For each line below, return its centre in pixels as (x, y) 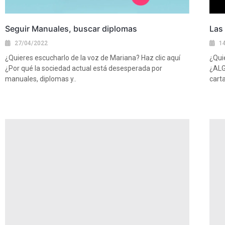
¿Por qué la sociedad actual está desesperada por (84, 69)
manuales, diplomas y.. (41, 79)
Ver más (17, 96)
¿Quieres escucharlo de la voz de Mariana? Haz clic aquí (93, 58)
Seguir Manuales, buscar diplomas (71, 29)
